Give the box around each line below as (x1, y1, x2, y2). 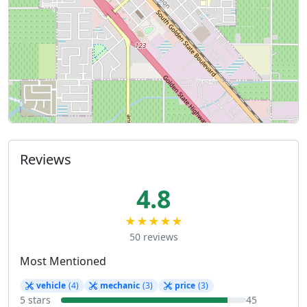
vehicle (36, 279, 66, 291)
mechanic (100, 279, 140, 291)
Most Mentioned (20, 253, 106, 269)
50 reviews (129, 230, 178, 243)
